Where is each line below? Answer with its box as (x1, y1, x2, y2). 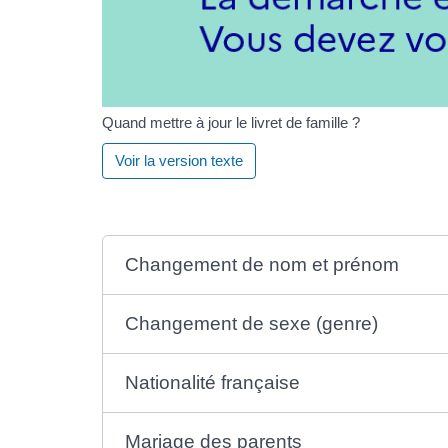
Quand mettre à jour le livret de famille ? (102, 113, 360, 131)
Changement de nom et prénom (125, 254, 400, 275)
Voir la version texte (115, 151, 243, 169)
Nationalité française (125, 372, 301, 393)
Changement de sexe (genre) (125, 313, 379, 334)
